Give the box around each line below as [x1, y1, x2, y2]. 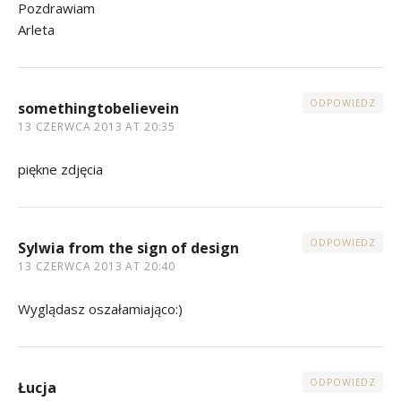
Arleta [18, 21, 55, 39]
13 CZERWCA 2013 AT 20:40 [18, 259, 176, 275]
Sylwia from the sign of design [18, 238, 239, 259]
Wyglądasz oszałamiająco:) [18, 300, 183, 319]
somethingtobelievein [18, 98, 179, 119]
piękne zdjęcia [18, 160, 103, 179]
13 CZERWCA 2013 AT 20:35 [18, 119, 176, 135]
